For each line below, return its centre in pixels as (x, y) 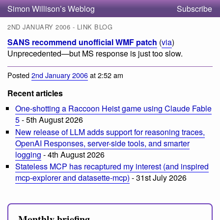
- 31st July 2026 (158, 178)
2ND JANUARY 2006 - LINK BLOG (60, 27)
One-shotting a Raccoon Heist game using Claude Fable (113, 108)
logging (28, 154)
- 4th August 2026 (73, 154)
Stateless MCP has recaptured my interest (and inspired (112, 166)
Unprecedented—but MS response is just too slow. (95, 54)
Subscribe (194, 9)
